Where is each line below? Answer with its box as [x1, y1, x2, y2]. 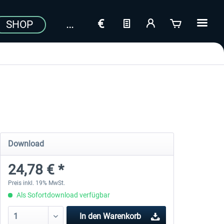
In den [79, 211, 101, 221]
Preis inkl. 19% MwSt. [7, 179, 65, 186]
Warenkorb [103, 211, 141, 221]
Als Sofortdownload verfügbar [14, 191, 110, 199]
